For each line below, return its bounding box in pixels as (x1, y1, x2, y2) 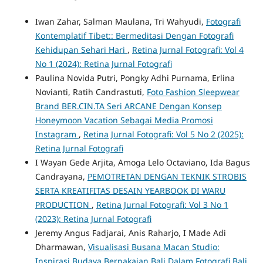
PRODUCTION (35, 198, 92, 210)
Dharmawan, (35, 241, 88, 252)
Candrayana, (35, 170, 87, 182)
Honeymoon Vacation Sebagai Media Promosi (35, 114, 213, 126)
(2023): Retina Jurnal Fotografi (35, 213, 151, 224)
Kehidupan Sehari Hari (35, 43, 127, 55)
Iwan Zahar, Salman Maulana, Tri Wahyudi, (35, 15, 206, 27)
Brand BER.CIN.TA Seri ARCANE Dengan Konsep (35, 100, 222, 112)
